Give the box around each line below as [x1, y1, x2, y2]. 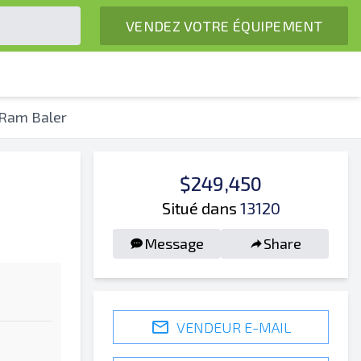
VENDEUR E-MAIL [176, 317, 291, 336]
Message [144, 234, 204, 252]
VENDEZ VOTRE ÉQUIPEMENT [126, 16, 322, 35]
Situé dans [161, 198, 237, 218]
